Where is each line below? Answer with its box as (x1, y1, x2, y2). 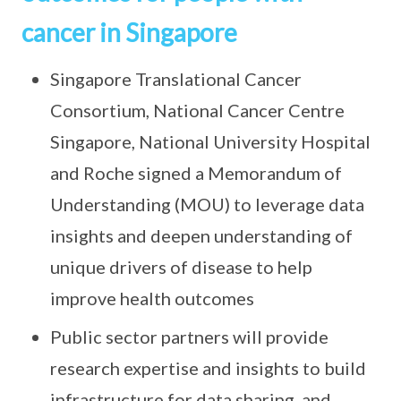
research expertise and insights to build (50, 357, 366, 379)
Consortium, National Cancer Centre (50, 99, 345, 121)
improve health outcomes (50, 287, 254, 309)
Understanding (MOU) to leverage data (50, 193, 364, 215)
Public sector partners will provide (50, 326, 328, 347)
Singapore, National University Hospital (50, 131, 371, 152)
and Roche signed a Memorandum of (50, 162, 342, 183)
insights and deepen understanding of (50, 225, 353, 246)
